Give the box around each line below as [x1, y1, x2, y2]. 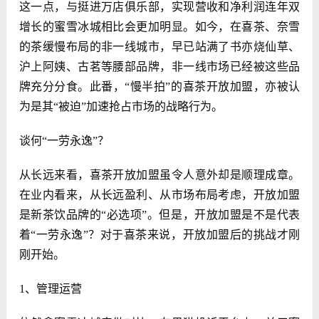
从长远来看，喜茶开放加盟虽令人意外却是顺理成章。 [19, 169, 300, 182]
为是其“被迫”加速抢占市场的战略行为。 [19, 100, 223, 113]
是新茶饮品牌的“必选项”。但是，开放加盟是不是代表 [19, 209, 300, 221]
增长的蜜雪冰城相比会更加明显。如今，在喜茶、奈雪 [19, 21, 300, 33]
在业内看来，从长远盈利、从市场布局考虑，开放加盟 [19, 189, 300, 202]
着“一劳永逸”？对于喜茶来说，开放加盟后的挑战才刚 [19, 229, 300, 241]
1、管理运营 [19, 283, 82, 296]
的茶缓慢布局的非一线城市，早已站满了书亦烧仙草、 [19, 41, 300, 53]
